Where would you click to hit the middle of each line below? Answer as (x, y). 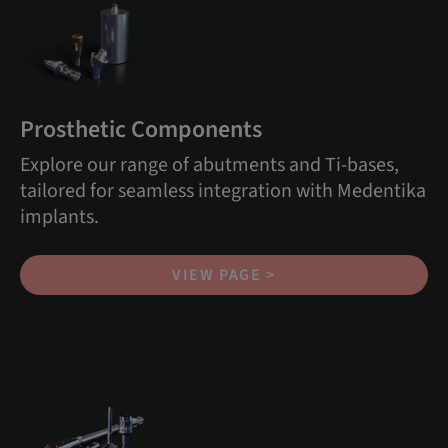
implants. (59, 216)
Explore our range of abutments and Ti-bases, (209, 164)
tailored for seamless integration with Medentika (223, 190)
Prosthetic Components (141, 129)
